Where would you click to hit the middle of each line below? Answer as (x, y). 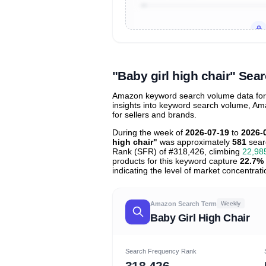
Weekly (231, 203)
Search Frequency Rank (161, 251)
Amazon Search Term (183, 203)
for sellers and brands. (154, 114)
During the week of (149, 132)
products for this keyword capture (176, 161)
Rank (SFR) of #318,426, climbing (177, 151)
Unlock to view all (187, 46)
